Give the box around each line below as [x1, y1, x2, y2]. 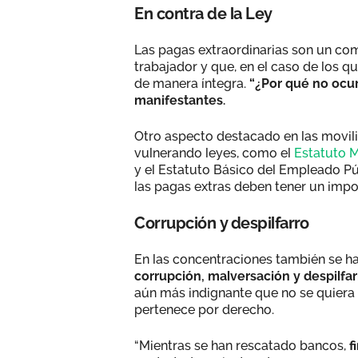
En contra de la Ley [134, 3, 272, 23]
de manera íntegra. [134, 75, 249, 91]
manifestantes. [134, 92, 225, 108]
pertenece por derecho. [134, 301, 277, 317]
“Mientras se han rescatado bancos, [134, 337, 346, 353]
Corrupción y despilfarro [134, 213, 308, 233]
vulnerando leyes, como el [134, 145, 294, 161]
